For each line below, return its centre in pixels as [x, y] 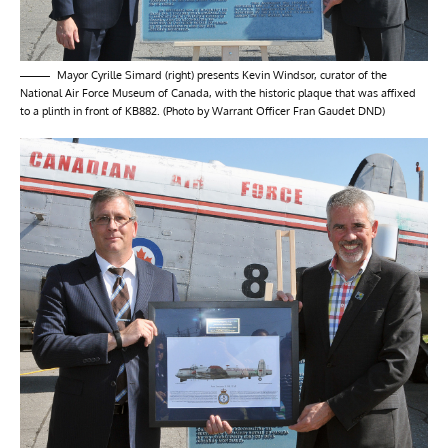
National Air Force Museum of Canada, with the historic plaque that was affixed [218, 93]
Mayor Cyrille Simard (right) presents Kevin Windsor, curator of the [222, 75]
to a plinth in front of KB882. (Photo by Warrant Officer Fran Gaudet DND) [202, 111]
